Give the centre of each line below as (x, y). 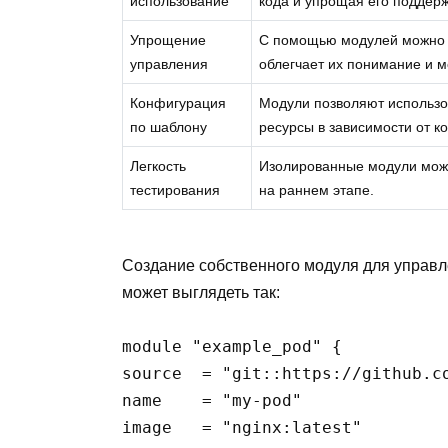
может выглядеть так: (201, 292)
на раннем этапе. (317, 189)
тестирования (175, 189)
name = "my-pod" (212, 400)
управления (169, 63)
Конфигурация (178, 102)
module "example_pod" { (232, 346)
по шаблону (169, 126)
